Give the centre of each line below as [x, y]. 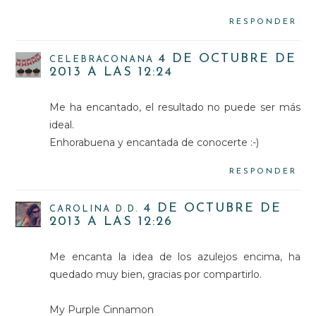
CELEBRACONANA [102, 59]
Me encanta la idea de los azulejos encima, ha [175, 256]
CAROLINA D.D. [95, 209]
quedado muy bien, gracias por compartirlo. [156, 274]
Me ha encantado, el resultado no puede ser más [175, 107]
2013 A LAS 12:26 [111, 221]
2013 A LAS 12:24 [111, 72]
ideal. [62, 124]
